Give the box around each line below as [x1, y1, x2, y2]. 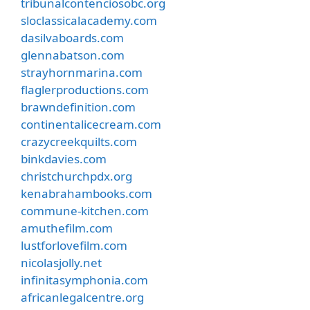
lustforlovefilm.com [21, 237, 127, 253]
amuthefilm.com [21, 220, 113, 236]
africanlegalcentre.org [21, 289, 144, 305]
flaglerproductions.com [21, 82, 149, 98]
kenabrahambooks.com [21, 185, 152, 201]
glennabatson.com [21, 47, 125, 63]
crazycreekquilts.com [21, 134, 137, 149]
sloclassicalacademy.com [21, 12, 157, 28]
